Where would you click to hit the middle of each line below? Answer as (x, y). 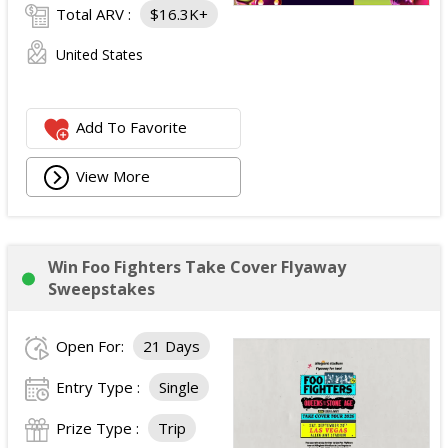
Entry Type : (100, 387)
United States (99, 54)
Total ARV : (95, 14)
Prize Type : (99, 428)
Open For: (92, 346)
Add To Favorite (132, 127)
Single (179, 387)
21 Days (171, 346)
